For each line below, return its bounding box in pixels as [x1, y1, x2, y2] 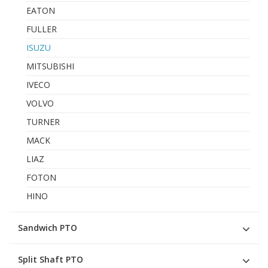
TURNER [26, 115, 60, 127]
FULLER [26, 23, 57, 35]
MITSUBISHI [26, 60, 74, 72]
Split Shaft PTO [18, 253, 83, 265]
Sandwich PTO [18, 221, 77, 233]
